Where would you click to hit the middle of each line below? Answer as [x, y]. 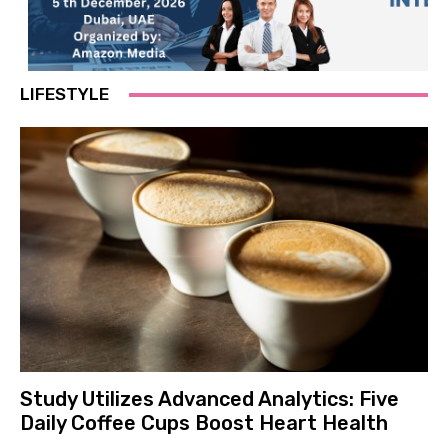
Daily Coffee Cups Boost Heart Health [204, 422]
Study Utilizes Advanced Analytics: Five [209, 398]
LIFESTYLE [64, 94]
